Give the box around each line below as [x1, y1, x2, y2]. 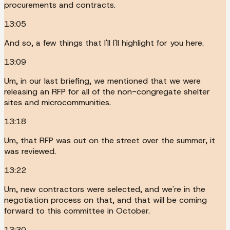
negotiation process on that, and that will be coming [4, 194, 207, 205]
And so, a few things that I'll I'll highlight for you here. [4, 37, 204, 48]
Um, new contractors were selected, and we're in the [4, 183, 205, 195]
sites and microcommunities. [4, 97, 111, 108]
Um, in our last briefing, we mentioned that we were [4, 75, 201, 86]
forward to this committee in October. [4, 205, 150, 216]
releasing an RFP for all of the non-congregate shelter [4, 86, 210, 97]
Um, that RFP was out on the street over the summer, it [4, 135, 215, 146]
